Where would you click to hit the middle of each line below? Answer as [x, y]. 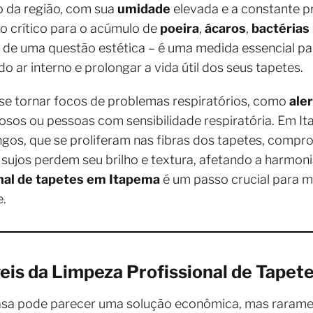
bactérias [281, 28]
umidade [144, 9]
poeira [180, 28]
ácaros [225, 28]
